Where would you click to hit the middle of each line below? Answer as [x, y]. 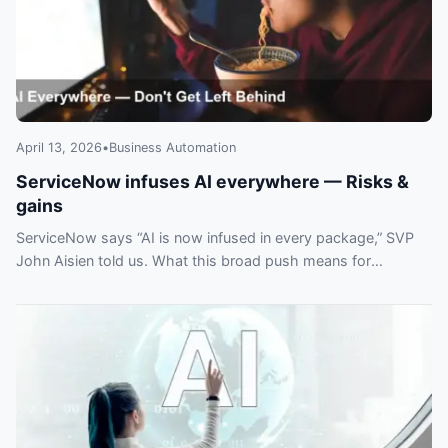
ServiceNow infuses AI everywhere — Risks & [212, 182]
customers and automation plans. [128, 284]
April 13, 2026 [59, 148]
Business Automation [172, 148]
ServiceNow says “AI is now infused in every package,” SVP [215, 238]
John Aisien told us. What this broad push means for [193, 261]
